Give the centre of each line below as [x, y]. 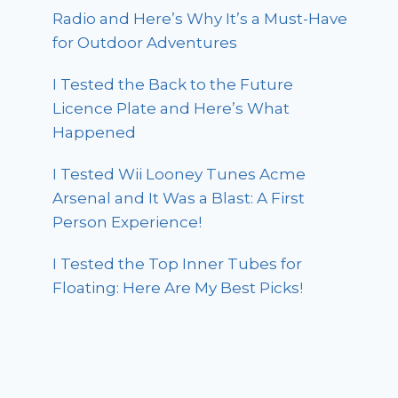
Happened [95, 133]
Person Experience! [127, 223]
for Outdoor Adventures [145, 43]
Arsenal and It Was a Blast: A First [179, 199]
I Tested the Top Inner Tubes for [178, 264]
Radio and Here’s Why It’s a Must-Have [200, 19]
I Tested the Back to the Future [173, 85]
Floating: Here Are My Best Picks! [178, 288]
